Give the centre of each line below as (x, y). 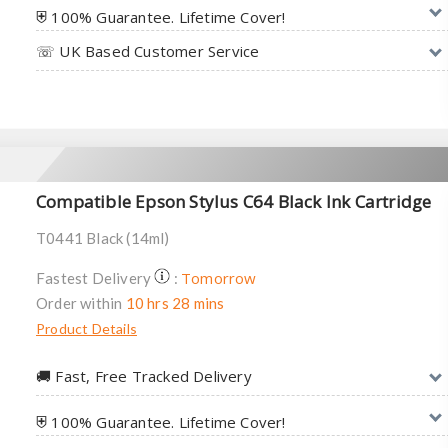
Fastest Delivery (95, 277)
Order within (81, 302)
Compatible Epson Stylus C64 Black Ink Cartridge (234, 201)
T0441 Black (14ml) (103, 237)
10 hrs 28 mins (175, 302)
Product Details (86, 328)
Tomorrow (219, 277)
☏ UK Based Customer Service (148, 51)
